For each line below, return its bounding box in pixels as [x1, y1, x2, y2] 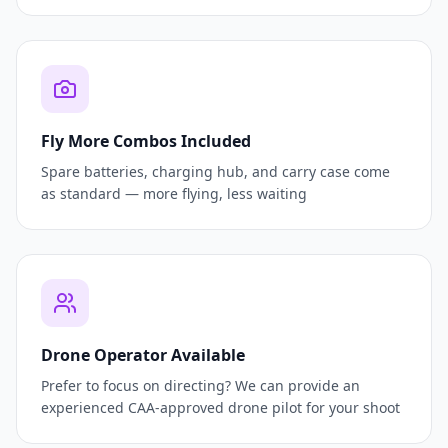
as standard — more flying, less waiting [41, 184, 307, 204]
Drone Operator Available [41, 344, 245, 367]
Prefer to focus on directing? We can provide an [41, 376, 360, 396]
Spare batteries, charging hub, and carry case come [41, 162, 390, 182]
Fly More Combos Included [41, 130, 251, 153]
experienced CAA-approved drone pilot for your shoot [41, 398, 400, 418]
